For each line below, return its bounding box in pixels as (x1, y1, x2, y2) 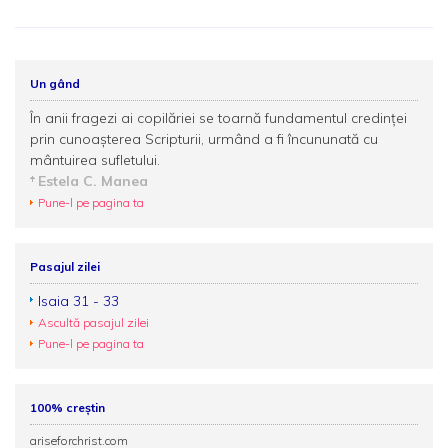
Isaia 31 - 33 (38, 292, 119, 310)
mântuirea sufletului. (30, 151, 160, 169)
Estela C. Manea (38, 172, 148, 190)
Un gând (30, 76, 80, 91)
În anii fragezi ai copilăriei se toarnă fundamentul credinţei (30, 109, 407, 127)
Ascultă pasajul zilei (38, 315, 149, 330)
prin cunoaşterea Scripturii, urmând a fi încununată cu (30, 130, 378, 148)
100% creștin (30, 400, 105, 415)
